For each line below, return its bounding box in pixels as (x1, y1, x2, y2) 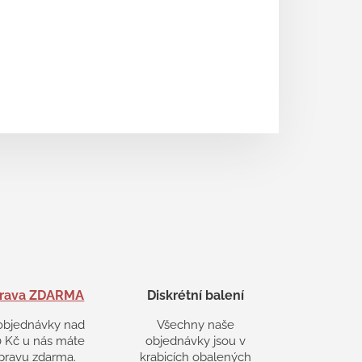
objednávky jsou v (145, 334, 246, 349)
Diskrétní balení (147, 288, 245, 304)
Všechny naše (157, 318, 235, 333)
